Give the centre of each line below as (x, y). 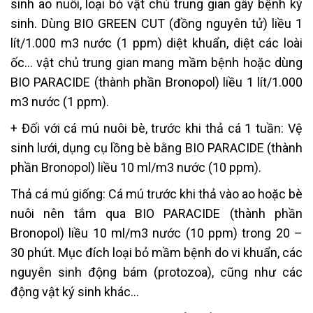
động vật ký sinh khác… (75, 291)
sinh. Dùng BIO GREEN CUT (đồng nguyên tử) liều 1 (156, 23)
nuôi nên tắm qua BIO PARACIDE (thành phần (156, 213)
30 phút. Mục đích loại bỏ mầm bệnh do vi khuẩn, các (156, 252)
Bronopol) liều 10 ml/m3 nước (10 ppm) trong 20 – (156, 233)
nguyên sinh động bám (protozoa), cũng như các (156, 272)
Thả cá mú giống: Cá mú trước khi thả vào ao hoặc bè (156, 194)
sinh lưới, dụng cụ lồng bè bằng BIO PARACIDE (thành (156, 147)
